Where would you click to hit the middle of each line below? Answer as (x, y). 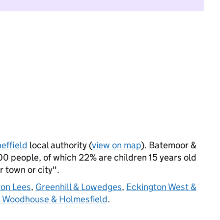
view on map (116, 145)
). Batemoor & (168, 145)
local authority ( (59, 145)
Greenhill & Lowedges (78, 187)
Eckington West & (161, 187)
